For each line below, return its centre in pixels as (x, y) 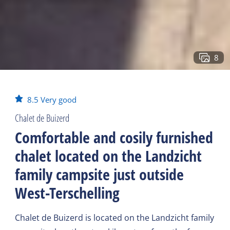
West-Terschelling (68, 193)
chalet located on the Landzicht (109, 156)
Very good (59, 100)
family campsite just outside (100, 174)
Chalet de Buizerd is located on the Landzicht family (115, 218)
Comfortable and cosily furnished (114, 137)
